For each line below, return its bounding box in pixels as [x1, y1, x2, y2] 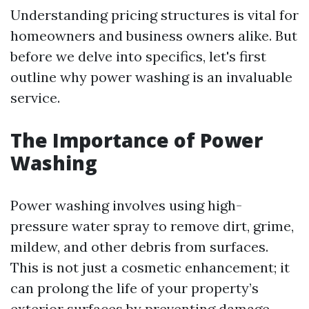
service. [10, 89, 60, 106]
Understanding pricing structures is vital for [10, 6, 299, 23]
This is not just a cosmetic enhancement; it [10, 259, 290, 276]
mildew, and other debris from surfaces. [10, 238, 268, 255]
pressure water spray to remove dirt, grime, [10, 217, 294, 235]
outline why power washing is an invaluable [10, 68, 292, 86]
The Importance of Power [10, 127, 263, 153]
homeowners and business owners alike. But [10, 27, 297, 44]
